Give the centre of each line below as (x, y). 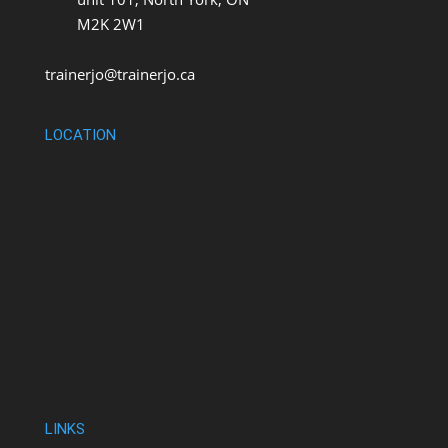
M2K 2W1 (94, 24)
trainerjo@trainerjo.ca (119, 74)
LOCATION (80, 135)
